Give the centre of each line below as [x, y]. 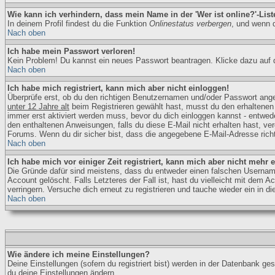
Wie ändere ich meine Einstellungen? [79, 254]
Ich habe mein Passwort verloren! [71, 51]
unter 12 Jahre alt [38, 107]
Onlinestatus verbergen [190, 24]
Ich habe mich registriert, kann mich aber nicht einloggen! [118, 88]
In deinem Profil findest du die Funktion [78, 24]
